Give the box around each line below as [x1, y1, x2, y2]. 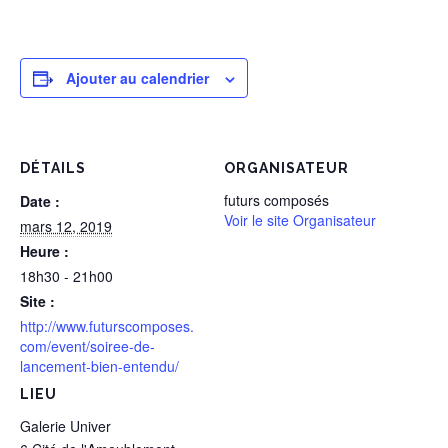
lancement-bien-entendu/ [20, 356, 179, 376]
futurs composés [224, 190, 329, 210]
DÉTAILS [20, 160, 86, 176]
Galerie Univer [20, 416, 111, 436]
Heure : [20, 241, 69, 261]
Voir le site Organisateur [224, 210, 376, 230]
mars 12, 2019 [20, 216, 112, 236]
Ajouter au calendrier [66, 68, 209, 88]
